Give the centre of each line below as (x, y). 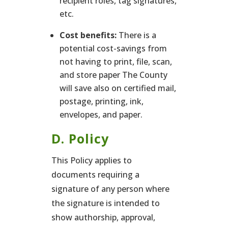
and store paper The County (113, 75)
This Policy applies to (91, 160)
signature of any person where (110, 189)
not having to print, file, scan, (116, 62)
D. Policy (80, 138)
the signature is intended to (105, 203)
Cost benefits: (88, 35)
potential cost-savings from (113, 48)
